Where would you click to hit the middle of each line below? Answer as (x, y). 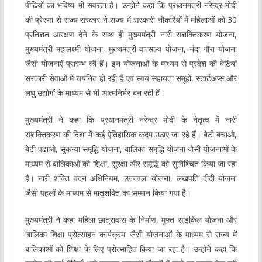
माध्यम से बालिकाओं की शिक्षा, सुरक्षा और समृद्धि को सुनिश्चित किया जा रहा (131, 163)
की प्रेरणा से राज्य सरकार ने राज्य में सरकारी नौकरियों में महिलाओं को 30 (131, 19)
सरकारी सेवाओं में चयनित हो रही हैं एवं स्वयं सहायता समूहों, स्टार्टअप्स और (131, 78)
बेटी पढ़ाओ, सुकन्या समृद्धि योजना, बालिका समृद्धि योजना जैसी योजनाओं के (131, 149)
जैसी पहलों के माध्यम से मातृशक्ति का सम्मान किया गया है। (108, 192)
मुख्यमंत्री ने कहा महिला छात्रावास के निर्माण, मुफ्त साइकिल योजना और (131, 219)
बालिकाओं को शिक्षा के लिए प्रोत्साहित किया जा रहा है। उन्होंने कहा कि (131, 249)
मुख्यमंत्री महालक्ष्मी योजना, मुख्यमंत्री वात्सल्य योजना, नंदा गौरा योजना (131, 49)
